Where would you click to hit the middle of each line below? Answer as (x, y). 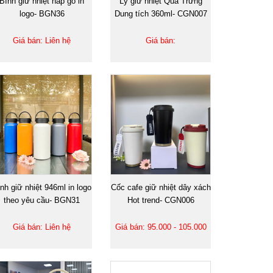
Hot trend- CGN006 (161, 200)
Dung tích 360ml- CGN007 (161, 13)
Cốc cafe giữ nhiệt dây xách (161, 187)
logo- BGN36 (42, 13)
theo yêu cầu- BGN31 (42, 200)
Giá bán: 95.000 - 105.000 (161, 227)
